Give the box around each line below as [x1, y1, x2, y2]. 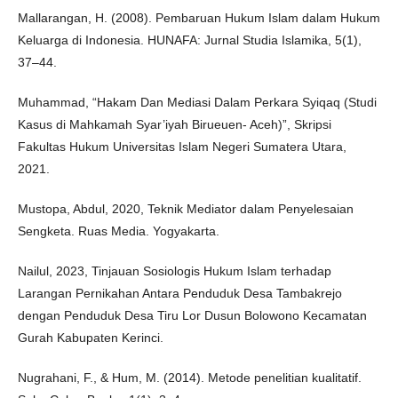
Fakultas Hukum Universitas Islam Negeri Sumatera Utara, [18, 139, 346, 154]
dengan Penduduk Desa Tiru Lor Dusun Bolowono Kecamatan [18, 308, 367, 322]
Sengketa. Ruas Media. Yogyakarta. [18, 224, 219, 238]
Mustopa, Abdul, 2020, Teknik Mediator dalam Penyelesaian [18, 202, 354, 216]
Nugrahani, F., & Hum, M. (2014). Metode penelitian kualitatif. [18, 370, 362, 385]
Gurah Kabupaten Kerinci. [18, 330, 163, 345]
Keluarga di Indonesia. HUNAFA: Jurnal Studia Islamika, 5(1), [18, 33, 362, 47]
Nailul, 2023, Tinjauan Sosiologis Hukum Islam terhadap [18, 264, 331, 278]
